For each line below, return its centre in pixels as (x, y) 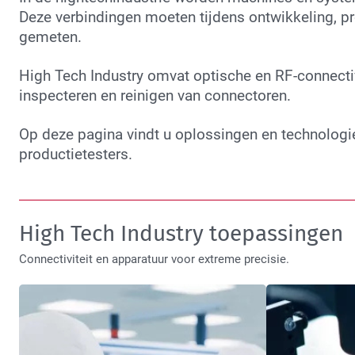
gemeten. (50, 37)
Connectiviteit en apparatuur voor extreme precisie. (154, 259)
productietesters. (76, 154)
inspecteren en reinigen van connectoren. (155, 95)
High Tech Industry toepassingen (181, 233)
